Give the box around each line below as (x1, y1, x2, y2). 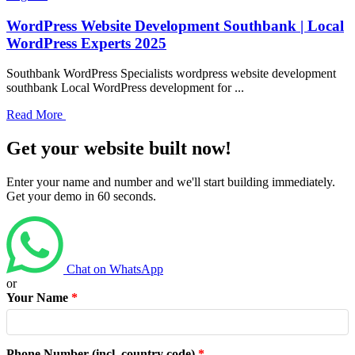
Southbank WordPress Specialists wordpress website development (6, 67, 336, 81)
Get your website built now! (6, 138, 231, 159)
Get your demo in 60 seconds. (6, 189, 156, 204)
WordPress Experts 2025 (6, 34, 166, 52)
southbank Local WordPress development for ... (6, 81, 244, 95)
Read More (6, 108, 66, 122)
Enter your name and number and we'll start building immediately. (6, 175, 335, 189)
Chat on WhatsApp (67, 262, 163, 277)
